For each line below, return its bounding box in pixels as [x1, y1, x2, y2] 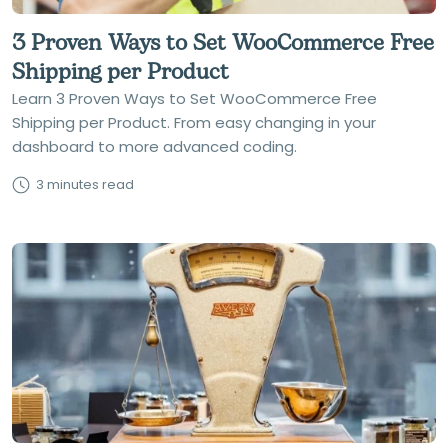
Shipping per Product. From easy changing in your [12, 112, 376, 133]
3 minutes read [36, 175, 134, 194]
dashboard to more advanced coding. [12, 136, 297, 157]
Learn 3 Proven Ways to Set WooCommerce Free [12, 88, 377, 109]
